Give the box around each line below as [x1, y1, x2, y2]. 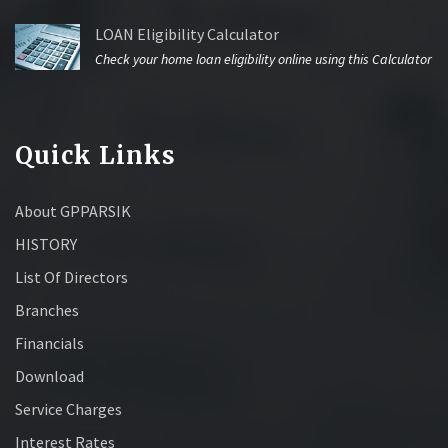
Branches [15, 300, 79, 321]
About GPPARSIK [15, 201, 131, 222]
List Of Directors [15, 267, 128, 288]
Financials [15, 333, 84, 354]
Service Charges [15, 399, 122, 420]
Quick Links [15, 140, 176, 172]
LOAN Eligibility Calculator [95, 24, 279, 45]
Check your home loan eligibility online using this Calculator [95, 50, 432, 69]
